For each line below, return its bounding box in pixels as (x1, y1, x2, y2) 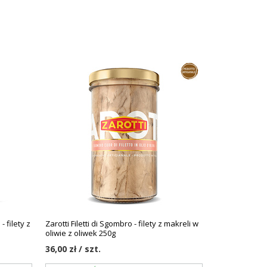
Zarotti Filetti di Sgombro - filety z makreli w (45, 218, 199, 229)
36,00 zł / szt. (45, 243, 101, 254)
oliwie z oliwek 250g (45, 228, 116, 238)
